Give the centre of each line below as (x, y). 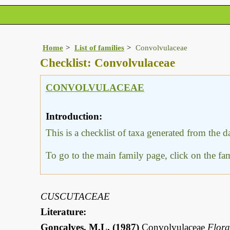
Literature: (63, 212)
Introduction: (74, 117)
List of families (99, 48)
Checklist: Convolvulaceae (108, 63)
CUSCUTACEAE (75, 197)
